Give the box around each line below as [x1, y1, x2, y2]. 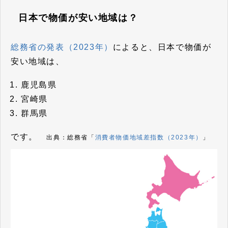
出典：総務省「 [46, 133, 95, 141]
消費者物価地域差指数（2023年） [95, 133, 203, 141]
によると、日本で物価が [112, 43, 212, 51]
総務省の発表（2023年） [11, 43, 113, 51]
